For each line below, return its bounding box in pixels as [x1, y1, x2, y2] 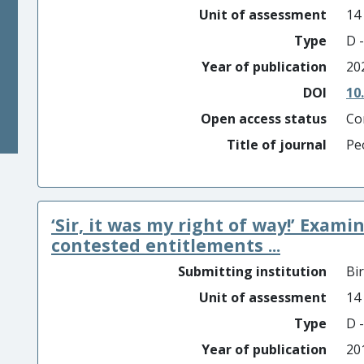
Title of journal [227, 136, 327, 154]
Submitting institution [178, 262, 327, 280]
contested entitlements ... [51, 233, 280, 257]
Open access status [201, 110, 327, 128]
